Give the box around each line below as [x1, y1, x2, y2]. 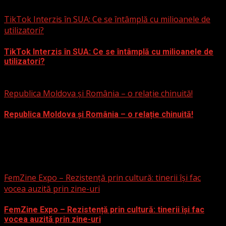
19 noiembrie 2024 [4, 130, 74, 141]
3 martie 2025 [4, 3, 55, 14]
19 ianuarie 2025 [4, 77, 67, 88]
